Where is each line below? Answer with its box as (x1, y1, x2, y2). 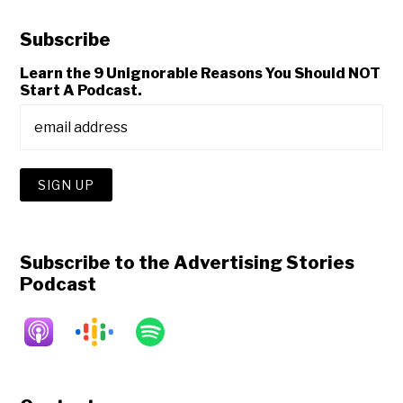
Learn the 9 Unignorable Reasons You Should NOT (20, 65, 381, 83)
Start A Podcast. (20, 82, 143, 100)
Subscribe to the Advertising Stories (20, 252, 355, 274)
